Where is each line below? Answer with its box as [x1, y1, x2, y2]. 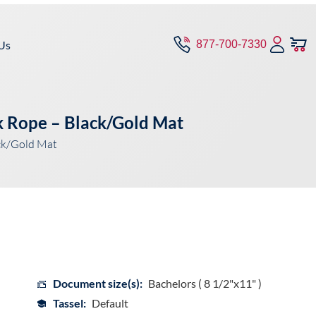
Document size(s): [52, 276, 142, 291]
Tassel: [52, 296, 86, 310]
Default [91, 296, 128, 310]
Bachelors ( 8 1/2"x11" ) [147, 276, 262, 291]
